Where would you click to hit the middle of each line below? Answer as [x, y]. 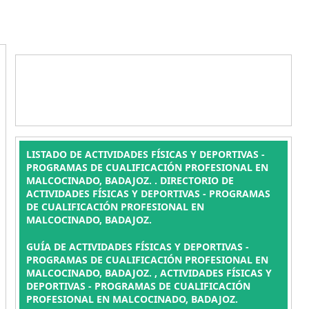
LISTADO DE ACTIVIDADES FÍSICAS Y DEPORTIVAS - [145, 154]
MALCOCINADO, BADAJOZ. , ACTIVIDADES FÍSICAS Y [149, 273]
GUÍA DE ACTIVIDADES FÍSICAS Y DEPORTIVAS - [137, 247]
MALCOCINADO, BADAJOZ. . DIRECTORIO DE [130, 180]
